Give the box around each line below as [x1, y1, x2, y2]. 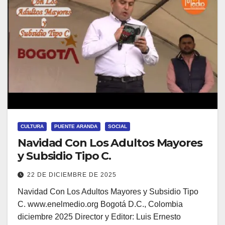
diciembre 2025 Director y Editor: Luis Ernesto [18, 212, 181, 221]
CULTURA [21, 124, 44, 129]
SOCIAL [108, 124, 127, 129]
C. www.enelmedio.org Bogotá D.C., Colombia [18, 200, 183, 208]
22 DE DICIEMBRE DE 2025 [27, 171, 117, 178]
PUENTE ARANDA [54, 124, 97, 129]
